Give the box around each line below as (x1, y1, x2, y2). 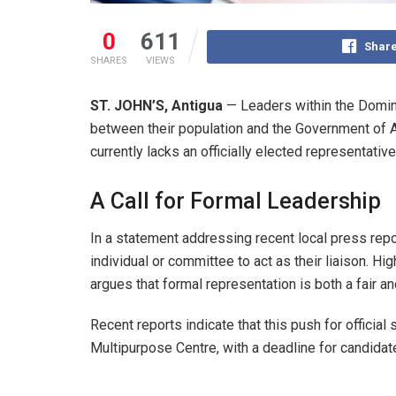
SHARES (90, 54, 127, 66)
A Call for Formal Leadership (90, 187, 381, 214)
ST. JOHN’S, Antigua (90, 96, 223, 114)
